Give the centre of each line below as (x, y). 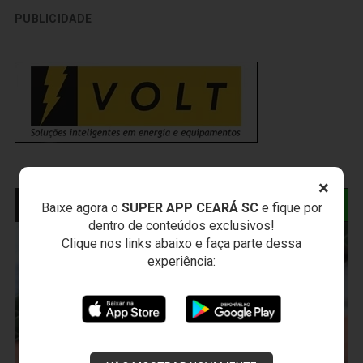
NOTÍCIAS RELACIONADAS (110, 205)
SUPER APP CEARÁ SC (190, 208)
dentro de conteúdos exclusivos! (181, 226)
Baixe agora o (81, 208)
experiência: (181, 261)
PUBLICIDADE (53, 19)
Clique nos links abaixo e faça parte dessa (181, 243)
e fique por (290, 208)
